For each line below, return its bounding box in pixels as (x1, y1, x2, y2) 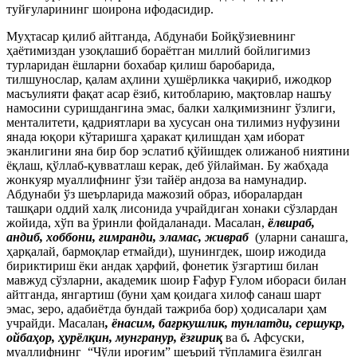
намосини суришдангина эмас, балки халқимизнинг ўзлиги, (6, 101, 335, 115)
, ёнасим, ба (105, 316, 171, 330)
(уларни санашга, (252, 230, 348, 244)
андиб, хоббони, (6, 230, 99, 244)
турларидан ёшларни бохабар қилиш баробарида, (6, 58, 275, 72)
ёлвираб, (268, 216, 315, 229)
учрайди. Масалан (6, 316, 105, 330)
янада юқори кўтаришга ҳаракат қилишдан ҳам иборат (6, 130, 304, 143)
